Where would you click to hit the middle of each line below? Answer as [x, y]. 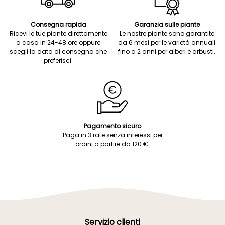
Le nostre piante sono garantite [167, 33]
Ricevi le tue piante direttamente [58, 33]
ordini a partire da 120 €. [113, 144]
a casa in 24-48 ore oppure [58, 42]
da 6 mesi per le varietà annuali [167, 42]
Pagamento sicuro [113, 126]
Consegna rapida [58, 24]
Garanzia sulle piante [167, 24]
